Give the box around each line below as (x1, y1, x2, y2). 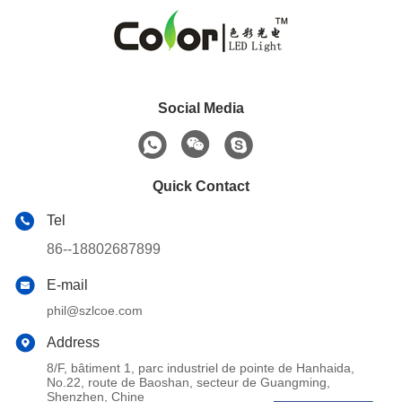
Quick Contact (153, 178, 249, 194)
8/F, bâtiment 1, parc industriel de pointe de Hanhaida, (47, 360, 354, 375)
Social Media (158, 100, 244, 116)
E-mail (47, 276, 88, 293)
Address (47, 334, 100, 350)
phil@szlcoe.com (47, 302, 143, 318)
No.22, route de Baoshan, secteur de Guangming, (47, 374, 330, 389)
